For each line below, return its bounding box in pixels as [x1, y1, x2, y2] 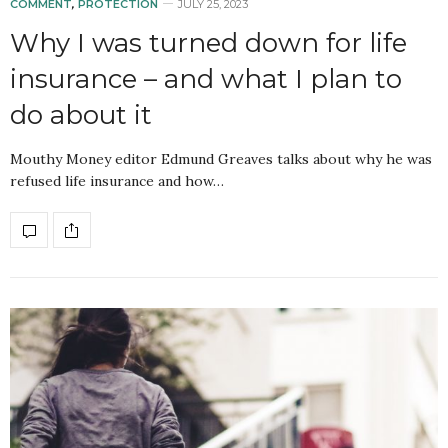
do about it [10, 99, 152, 132]
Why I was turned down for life [10, 27, 407, 60]
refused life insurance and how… [10, 172, 224, 191]
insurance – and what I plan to [10, 63, 402, 96]
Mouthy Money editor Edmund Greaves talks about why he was [10, 150, 432, 169]
